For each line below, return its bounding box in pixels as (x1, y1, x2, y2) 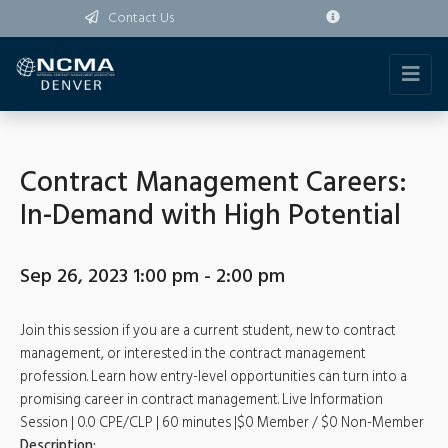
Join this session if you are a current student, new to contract (20, 320, 396, 343)
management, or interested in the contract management (20, 343, 366, 366)
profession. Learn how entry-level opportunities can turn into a (20, 366, 407, 389)
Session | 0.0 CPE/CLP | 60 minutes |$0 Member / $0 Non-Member (20, 412, 424, 435)
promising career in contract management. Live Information (20, 389, 383, 412)
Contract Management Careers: (20, 161, 407, 206)
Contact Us (108, 8, 174, 29)
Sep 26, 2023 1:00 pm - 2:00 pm (20, 261, 285, 293)
